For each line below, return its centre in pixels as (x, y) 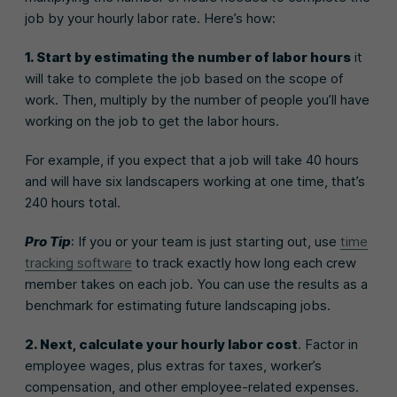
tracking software (78, 262)
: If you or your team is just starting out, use (206, 241)
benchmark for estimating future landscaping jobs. (178, 305)
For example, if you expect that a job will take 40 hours (192, 160)
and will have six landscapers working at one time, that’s (195, 181)
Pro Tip (48, 241)
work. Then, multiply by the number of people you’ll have (197, 99)
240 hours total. (73, 202)
